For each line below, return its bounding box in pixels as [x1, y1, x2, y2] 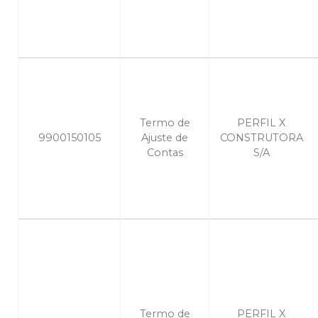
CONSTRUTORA [219, 131, 303, 145]
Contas [146, 146, 183, 160]
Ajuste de [141, 131, 188, 145]
